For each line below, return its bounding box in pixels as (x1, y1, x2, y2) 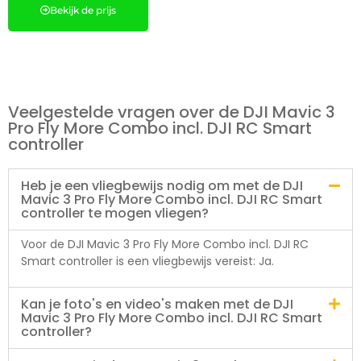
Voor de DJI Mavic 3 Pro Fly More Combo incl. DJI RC (21, 236, 309, 253)
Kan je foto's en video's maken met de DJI (21, 295, 293, 314)
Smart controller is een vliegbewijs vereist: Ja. (21, 253, 274, 270)
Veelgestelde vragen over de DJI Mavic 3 (8, 101, 335, 124)
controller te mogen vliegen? (21, 204, 209, 223)
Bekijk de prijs (50, 4, 116, 17)
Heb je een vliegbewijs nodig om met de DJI (21, 176, 303, 196)
